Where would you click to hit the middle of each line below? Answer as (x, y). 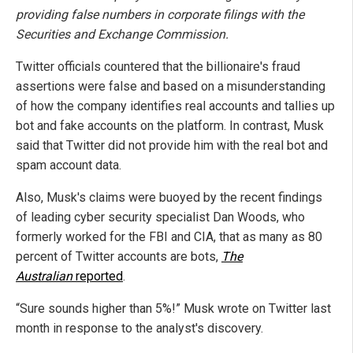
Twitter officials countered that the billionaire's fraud (158, 67)
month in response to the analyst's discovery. (139, 329)
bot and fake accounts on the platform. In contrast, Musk (170, 126)
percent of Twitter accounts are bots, (119, 257)
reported (98, 277)
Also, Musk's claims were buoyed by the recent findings (169, 198)
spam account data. (69, 165)
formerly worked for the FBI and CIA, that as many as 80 (169, 237)
